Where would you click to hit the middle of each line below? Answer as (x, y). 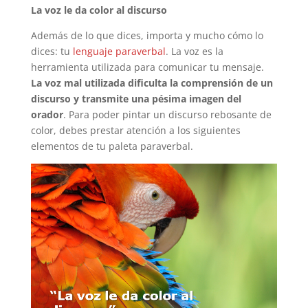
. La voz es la (194, 51)
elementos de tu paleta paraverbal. (112, 146)
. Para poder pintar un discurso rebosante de (167, 114)
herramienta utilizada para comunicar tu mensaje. (147, 67)
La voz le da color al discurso (99, 10)
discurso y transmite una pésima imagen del (136, 99)
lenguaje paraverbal (119, 51)
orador (47, 114)
